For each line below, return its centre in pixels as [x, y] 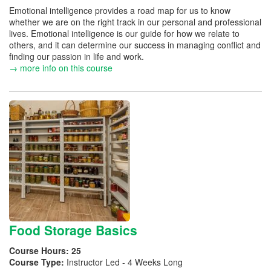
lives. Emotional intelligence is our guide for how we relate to [124, 33]
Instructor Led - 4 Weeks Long [125, 262]
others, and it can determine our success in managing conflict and [135, 44]
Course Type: [38, 262]
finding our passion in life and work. [77, 56]
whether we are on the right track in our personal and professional [135, 21]
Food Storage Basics [73, 230]
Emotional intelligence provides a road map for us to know [120, 10]
